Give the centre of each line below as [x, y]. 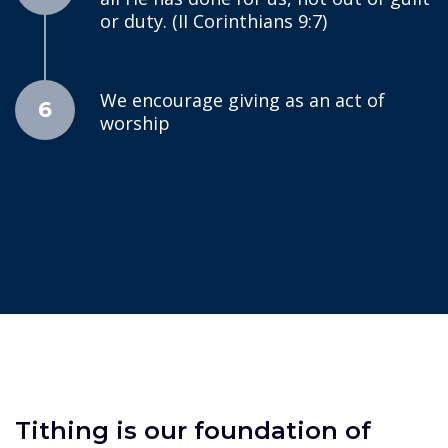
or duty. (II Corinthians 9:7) [213, 21]
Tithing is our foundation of [193, 430]
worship [135, 123]
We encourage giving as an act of [242, 100]
